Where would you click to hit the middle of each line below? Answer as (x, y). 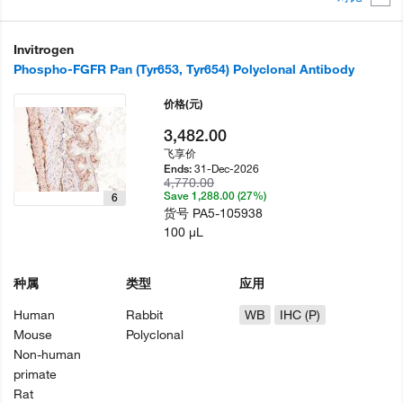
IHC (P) (300, 314)
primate (35, 374)
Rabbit (145, 314)
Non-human (47, 354)
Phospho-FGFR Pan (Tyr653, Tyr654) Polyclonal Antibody (184, 69)
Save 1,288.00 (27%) (215, 195)
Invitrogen (44, 49)
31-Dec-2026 (227, 168)
